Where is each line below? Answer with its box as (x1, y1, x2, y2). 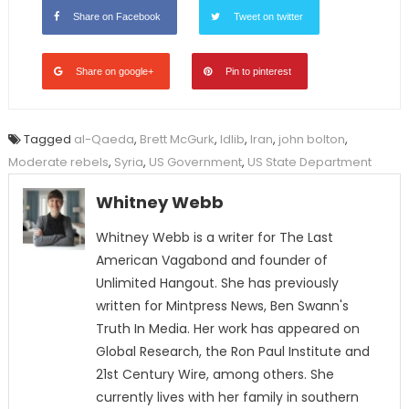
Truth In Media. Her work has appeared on (95, 320, 360, 339)
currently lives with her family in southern (95, 388, 359, 407)
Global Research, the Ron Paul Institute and (95, 342, 370, 362)
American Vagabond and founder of (95, 251, 328, 270)
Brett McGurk (139, 131, 215, 149)
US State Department (246, 153, 372, 172)
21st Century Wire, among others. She (95, 365, 334, 384)
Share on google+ (75, 66, 153, 78)
